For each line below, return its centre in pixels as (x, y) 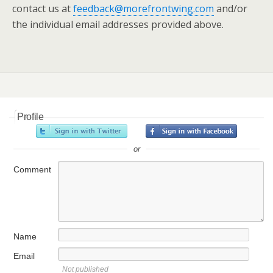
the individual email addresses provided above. (118, 24)
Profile (30, 117)
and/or (231, 9)
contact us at (43, 9)
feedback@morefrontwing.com (144, 9)
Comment (32, 169)
